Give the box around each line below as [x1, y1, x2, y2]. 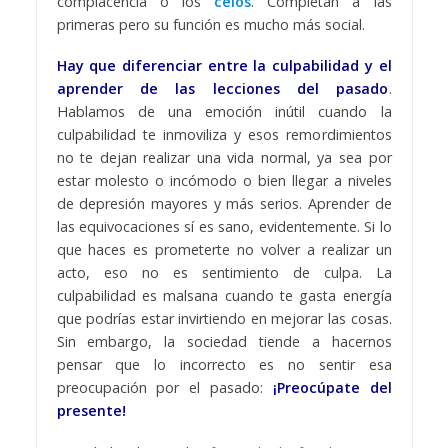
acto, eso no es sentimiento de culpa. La [56, 262, 392, 282]
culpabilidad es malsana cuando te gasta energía [56, 285, 392, 305]
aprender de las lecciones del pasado [56, 78, 389, 98]
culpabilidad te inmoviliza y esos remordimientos [56, 124, 392, 144]
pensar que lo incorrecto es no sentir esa [56, 354, 392, 374]
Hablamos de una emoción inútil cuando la [56, 101, 392, 121]
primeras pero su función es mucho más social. [56, 14, 365, 34]
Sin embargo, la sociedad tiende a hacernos [56, 331, 392, 351]
